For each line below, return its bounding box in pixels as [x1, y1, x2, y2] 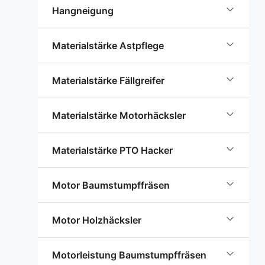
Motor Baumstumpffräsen [52, 179, 170, 191]
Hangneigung [52, 5, 114, 17]
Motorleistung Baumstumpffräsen [52, 249, 206, 261]
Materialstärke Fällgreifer [52, 75, 164, 86]
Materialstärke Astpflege [52, 40, 164, 51]
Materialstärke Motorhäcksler [52, 109, 186, 121]
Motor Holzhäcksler [52, 214, 141, 226]
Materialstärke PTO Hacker [52, 144, 173, 156]
